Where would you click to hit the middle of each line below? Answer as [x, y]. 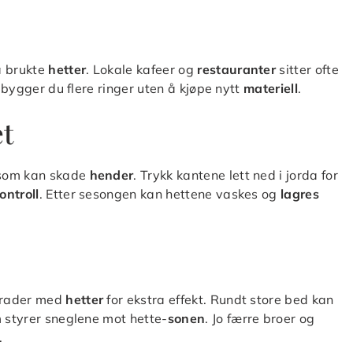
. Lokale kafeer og [142, 69]
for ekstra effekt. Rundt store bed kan [219, 299]
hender [111, 175]
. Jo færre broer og [260, 318]
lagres [300, 193]
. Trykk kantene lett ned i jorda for [236, 175]
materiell [271, 88]
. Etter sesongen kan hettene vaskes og [160, 193]
